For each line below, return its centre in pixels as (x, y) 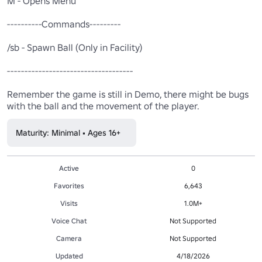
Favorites (69, 185)
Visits (69, 203)
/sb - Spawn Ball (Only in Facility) (75, 47)
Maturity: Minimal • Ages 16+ (68, 132)
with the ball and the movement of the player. (103, 106)
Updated (69, 256)
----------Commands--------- (64, 24)
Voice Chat (69, 220)
